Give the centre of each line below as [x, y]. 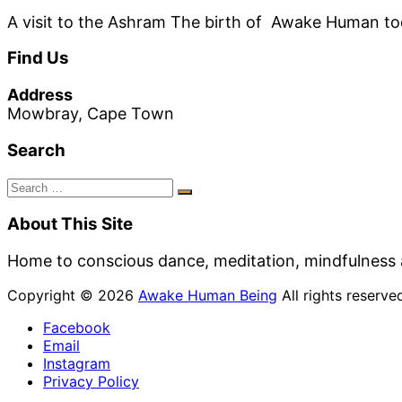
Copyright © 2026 [73, 295]
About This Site [70, 224]
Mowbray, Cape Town [91, 114]
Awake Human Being [208, 295]
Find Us [38, 58]
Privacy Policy [91, 381]
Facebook [77, 327]
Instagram [77, 363]
